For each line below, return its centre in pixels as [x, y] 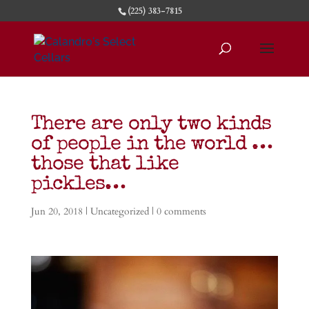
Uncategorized [119, 211]
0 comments [181, 211]
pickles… [78, 185]
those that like [104, 165]
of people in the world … [151, 145]
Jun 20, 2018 [57, 211]
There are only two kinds [151, 125]
